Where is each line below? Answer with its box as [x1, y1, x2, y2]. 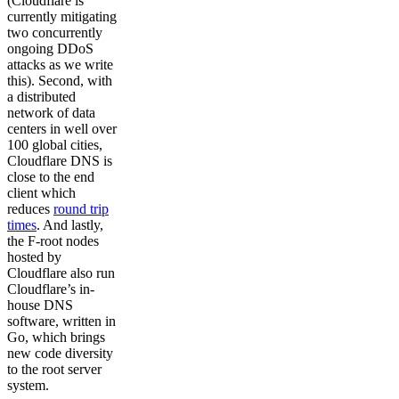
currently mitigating [7, 9, 117, 25]
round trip [53, 201, 109, 217]
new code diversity [7, 346, 113, 362]
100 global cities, [7, 137, 102, 153]
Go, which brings [7, 330, 105, 346]
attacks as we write [7, 57, 113, 73]
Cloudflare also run [7, 265, 115, 281]
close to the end [7, 169, 94, 185]
